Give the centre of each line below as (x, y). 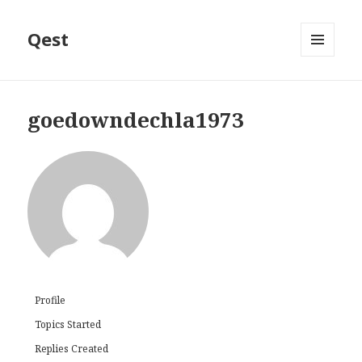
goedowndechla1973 (136, 120)
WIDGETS (324, 90)
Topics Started (68, 325)
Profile (51, 301)
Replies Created (72, 349)
